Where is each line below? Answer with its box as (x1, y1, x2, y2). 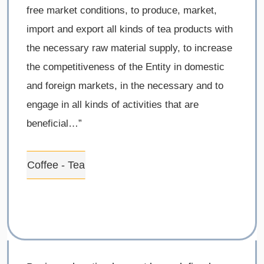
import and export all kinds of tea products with (27, 24, 233, 35)
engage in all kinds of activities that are (27, 99, 199, 111)
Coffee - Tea (27, 159, 85, 171)
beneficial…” (27, 118, 82, 130)
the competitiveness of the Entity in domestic (27, 61, 225, 73)
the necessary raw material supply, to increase (27, 42, 232, 54)
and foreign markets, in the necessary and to (27, 80, 223, 92)
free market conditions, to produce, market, (27, 5, 217, 16)
